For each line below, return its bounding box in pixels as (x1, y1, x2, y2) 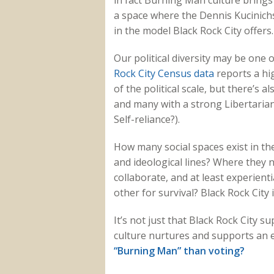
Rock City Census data (113, 67, 214, 81)
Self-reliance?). (113, 113, 182, 127)
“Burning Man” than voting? (113, 244, 245, 258)
